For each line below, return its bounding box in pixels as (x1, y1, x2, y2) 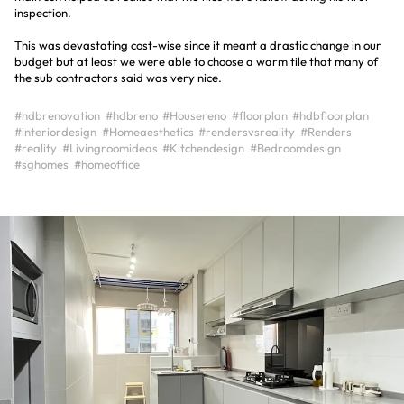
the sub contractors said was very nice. (14, 70, 222, 85)
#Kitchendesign (162, 141, 245, 155)
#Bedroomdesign (249, 141, 341, 155)
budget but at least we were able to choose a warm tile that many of (14, 54, 378, 69)
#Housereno (162, 108, 227, 123)
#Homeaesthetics (101, 124, 194, 139)
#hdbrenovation (14, 108, 100, 123)
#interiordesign (14, 124, 96, 139)
